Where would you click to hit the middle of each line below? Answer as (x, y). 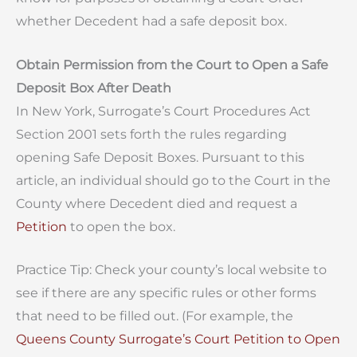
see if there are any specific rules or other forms (166, 293)
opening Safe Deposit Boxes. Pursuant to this (160, 157)
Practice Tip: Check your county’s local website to (171, 270)
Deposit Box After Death (94, 88)
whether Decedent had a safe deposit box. (151, 21)
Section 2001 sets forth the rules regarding (151, 134)
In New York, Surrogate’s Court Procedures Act (163, 111)
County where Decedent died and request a (157, 203)
